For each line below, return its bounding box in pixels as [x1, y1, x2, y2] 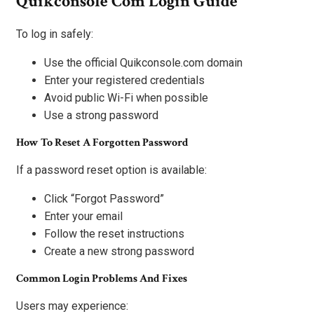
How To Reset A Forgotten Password [16, 135, 189, 151]
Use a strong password [44, 109, 158, 123]
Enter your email [44, 210, 123, 224]
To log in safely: [16, 27, 93, 41]
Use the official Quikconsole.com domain [44, 56, 243, 70]
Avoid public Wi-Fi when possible [44, 91, 208, 105]
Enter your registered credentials [44, 74, 205, 88]
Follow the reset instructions [44, 227, 184, 241]
